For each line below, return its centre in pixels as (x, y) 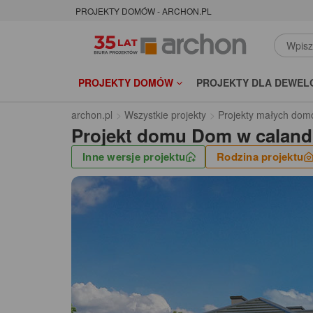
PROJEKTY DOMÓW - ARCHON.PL (144, 11)
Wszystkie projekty (165, 115)
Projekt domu (129, 136)
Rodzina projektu (260, 157)
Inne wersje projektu (134, 157)
